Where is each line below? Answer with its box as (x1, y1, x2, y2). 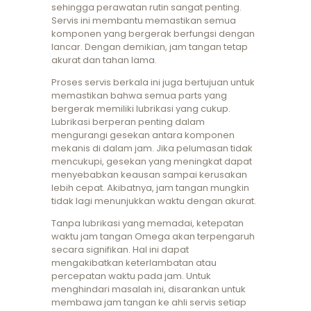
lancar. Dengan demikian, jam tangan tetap (51, 40, 248, 54)
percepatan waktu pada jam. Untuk (51, 269, 211, 283)
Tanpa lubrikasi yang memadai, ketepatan (51, 217, 244, 230)
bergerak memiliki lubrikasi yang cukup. (51, 102, 230, 116)
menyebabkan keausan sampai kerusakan (51, 168, 247, 182)
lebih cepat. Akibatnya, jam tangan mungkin (51, 181, 249, 195)
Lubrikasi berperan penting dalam (51, 115, 205, 129)
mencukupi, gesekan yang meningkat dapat (51, 155, 252, 169)
